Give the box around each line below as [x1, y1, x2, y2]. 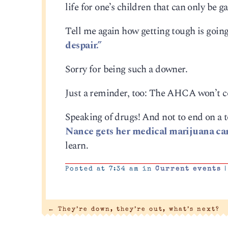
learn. [65, 138, 88, 154]
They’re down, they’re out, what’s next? [54, 206, 220, 212]
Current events [155, 165, 222, 173]
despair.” [65, 38, 102, 53]
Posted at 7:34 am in [65, 165, 156, 173]
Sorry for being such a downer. [65, 62, 188, 77]
